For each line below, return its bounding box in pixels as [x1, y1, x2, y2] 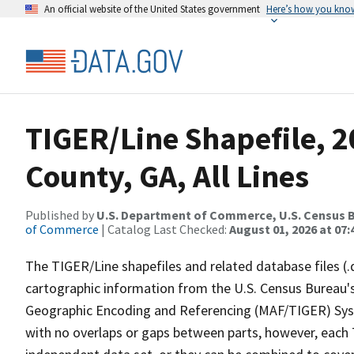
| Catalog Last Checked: [99, 221, 229, 237]
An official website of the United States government [44, 2, 260, 15]
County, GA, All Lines [25, 156, 309, 196]
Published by [25, 207, 96, 223]
